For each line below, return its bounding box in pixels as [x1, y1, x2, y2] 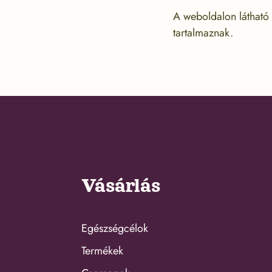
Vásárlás [81, 175, 161, 197]
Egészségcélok [81, 220, 149, 237]
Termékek [81, 243, 124, 259]
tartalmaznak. [172, 25, 233, 41]
